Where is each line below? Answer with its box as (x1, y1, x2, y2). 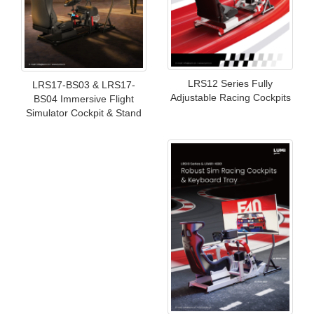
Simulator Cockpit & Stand (26, 107, 142, 118)
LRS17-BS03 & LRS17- (32, 78, 135, 90)
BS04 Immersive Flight (34, 93, 134, 104)
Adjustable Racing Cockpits (170, 92, 291, 104)
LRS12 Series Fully (188, 78, 273, 90)
